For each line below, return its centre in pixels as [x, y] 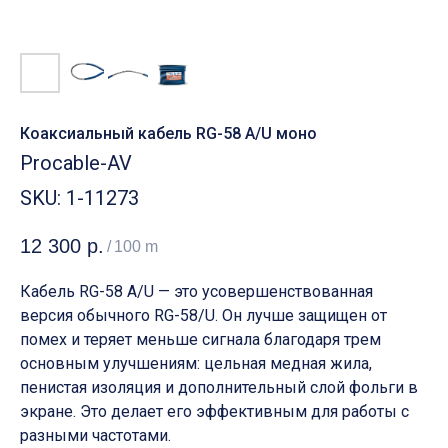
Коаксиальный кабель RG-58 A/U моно [168, 133]
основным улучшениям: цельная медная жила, [196, 364]
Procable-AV [76, 163]
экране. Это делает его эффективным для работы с [214, 412]
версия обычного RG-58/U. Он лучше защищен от [203, 316]
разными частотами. [95, 436]
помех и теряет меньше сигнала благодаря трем [200, 340]
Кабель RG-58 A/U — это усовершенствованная [196, 292]
